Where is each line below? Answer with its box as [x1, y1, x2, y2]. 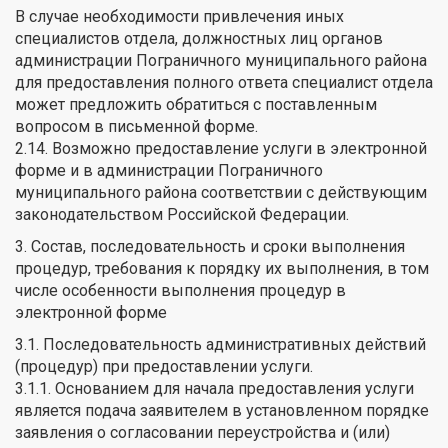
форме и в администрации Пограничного [15, 160, 323, 180]
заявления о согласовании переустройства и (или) [15, 422, 390, 442]
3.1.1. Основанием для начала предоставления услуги [15, 378, 414, 398]
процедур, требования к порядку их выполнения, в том [15, 258, 429, 278]
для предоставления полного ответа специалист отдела [15, 72, 433, 92]
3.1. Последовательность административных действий [15, 334, 426, 354]
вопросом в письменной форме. [15, 116, 258, 136]
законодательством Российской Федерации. [15, 204, 349, 224]
